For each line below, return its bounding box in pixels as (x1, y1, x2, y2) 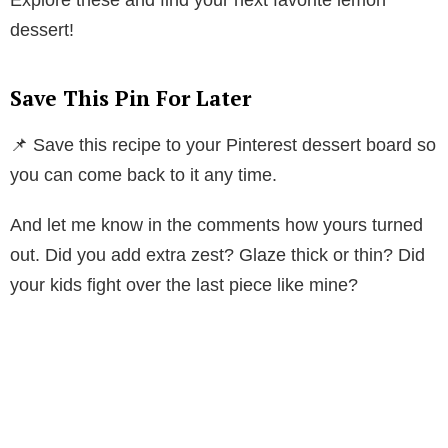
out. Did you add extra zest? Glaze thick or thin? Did (10, 244, 425, 265)
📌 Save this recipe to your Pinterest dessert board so (10, 134, 436, 155)
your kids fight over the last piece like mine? (10, 274, 358, 295)
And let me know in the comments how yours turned (10, 214, 423, 235)
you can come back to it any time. (10, 164, 277, 185)
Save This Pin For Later (10, 83, 251, 112)
